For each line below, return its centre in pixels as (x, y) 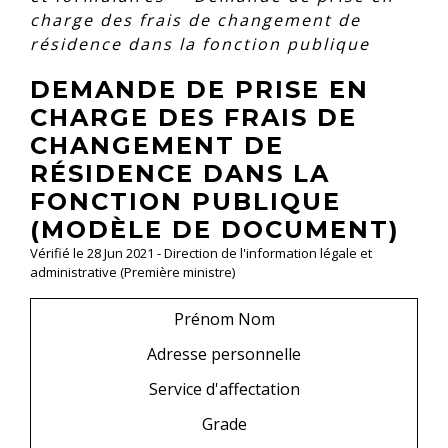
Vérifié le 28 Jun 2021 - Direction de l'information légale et (201, 252)
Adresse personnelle (224, 353)
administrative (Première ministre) (132, 271)
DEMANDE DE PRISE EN (199, 89)
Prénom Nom (224, 318)
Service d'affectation (224, 389)
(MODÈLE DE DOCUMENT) (215, 229)
